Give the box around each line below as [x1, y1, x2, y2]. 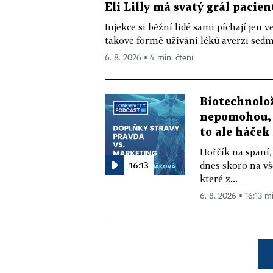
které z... [200, 173, 238, 184]
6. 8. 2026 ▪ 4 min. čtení [105, 54, 193, 62]
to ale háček [200, 127, 269, 138]
